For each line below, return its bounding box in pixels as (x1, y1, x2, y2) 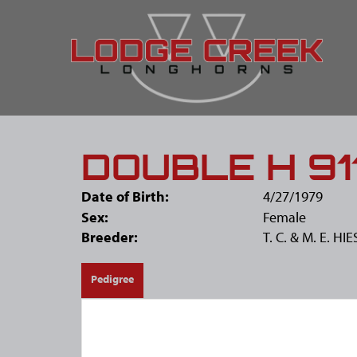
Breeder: (81, 228, 138, 246)
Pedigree (91, 272, 134, 286)
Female (262, 208, 306, 226)
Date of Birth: (81, 187, 169, 206)
